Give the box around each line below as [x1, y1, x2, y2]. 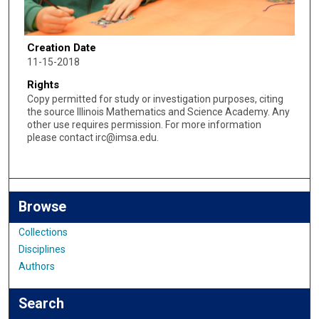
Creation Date [26, 41, 96, 55]
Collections [19, 226, 68, 239]
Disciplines [19, 244, 66, 256]
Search [19, 296, 65, 313]
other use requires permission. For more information [26, 118, 261, 130]
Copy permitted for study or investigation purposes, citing [26, 93, 283, 105]
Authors [19, 261, 56, 273]
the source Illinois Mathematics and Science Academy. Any [26, 105, 290, 117]
